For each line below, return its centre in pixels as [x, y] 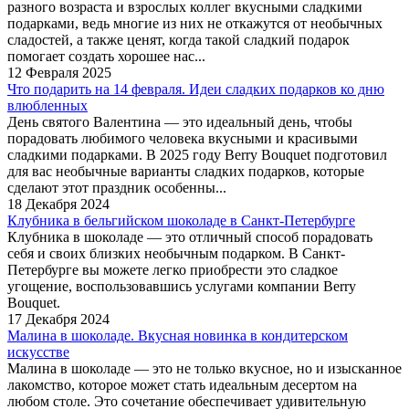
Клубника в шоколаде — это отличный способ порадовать [190, 236]
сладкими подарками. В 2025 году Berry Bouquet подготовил [197, 154]
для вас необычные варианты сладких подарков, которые [186, 171]
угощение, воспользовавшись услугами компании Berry [182, 286]
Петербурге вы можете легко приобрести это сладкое [173, 269]
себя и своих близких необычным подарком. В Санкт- [176, 253]
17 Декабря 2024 [58, 319]
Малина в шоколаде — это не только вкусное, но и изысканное [204, 368]
